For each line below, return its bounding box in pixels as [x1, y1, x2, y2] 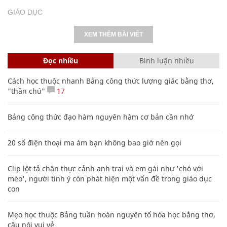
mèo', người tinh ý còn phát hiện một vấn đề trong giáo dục [8, 173, 212, 183]
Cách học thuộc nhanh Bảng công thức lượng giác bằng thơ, [8, 75, 214, 86]
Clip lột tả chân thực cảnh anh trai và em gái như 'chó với [8, 163, 203, 173]
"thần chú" [8, 86, 45, 96]
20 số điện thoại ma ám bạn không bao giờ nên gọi [8, 137, 181, 147]
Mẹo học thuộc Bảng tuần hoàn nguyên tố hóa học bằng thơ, [8, 209, 215, 219]
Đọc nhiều [43, 55, 78, 65]
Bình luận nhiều [139, 55, 194, 65]
